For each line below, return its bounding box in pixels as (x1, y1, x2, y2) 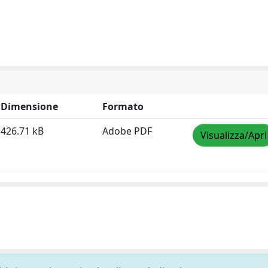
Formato (102, 100, 144, 113)
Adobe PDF (102, 124, 152, 138)
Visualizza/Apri (200, 129, 267, 142)
